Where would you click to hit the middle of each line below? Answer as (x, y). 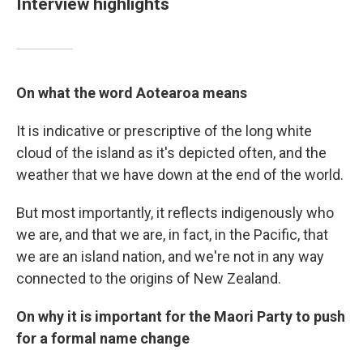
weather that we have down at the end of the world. (180, 175)
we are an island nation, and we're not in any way (170, 256)
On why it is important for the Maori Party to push (181, 316)
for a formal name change (103, 338)
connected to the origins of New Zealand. (149, 278)
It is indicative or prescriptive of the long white (164, 131)
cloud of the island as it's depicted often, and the (171, 153)
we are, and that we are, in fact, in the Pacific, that (172, 235)
